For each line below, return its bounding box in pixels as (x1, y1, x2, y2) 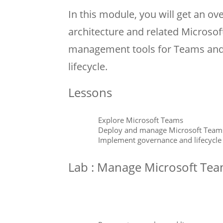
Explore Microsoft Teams (98, 115, 183, 125)
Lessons (68, 84, 112, 101)
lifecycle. (68, 60, 108, 74)
